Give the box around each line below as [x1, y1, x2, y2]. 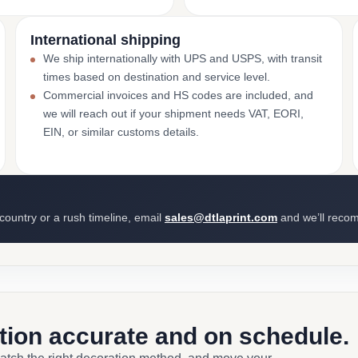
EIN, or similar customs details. [42, 125, 199, 138]
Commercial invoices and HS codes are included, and [42, 89, 313, 101]
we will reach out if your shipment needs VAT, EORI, [42, 107, 304, 120]
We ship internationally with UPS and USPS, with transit [42, 52, 322, 65]
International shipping [30, 32, 181, 48]
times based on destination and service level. [42, 70, 270, 83]
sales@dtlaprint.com [165, 211, 277, 224]
